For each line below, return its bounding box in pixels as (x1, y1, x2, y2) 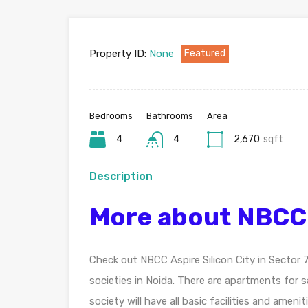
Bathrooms (146, 110, 193, 121)
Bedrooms (89, 110, 133, 121)
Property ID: (89, 47, 146, 60)
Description (89, 169, 153, 183)
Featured (184, 47, 225, 59)
